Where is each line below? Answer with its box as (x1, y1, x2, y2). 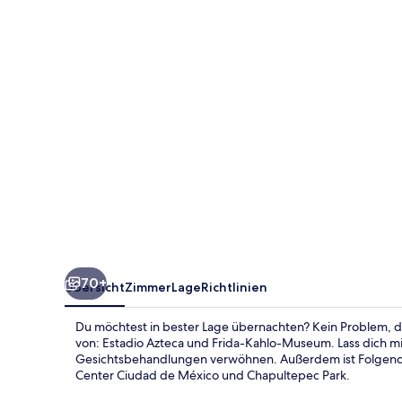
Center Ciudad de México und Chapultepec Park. (75, 366, 350, 383)
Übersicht (65, 278, 125, 295)
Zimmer (125, 278, 171, 295)
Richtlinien (201, 278, 267, 295)
